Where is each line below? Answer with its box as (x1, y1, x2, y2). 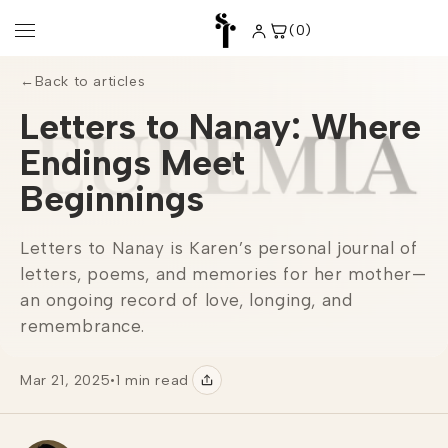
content (28, 21, 90, 40)
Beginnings (20, 177, 204, 220)
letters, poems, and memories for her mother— (20, 264, 427, 284)
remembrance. (20, 316, 145, 336)
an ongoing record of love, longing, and (20, 290, 353, 310)
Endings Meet (20, 141, 245, 184)
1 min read (115, 371, 189, 389)
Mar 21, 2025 (20, 371, 111, 389)
